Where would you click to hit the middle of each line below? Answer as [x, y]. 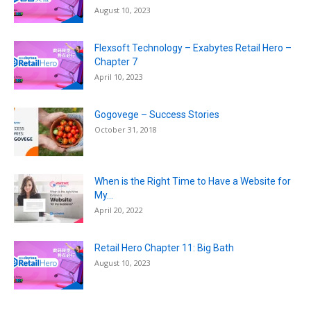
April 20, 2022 [119, 210]
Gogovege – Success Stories [157, 114]
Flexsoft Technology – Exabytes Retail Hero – [193, 48]
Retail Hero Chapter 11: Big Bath [164, 247]
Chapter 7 [116, 61]
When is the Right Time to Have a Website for [193, 181]
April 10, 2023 [119, 76]
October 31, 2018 [126, 129]
